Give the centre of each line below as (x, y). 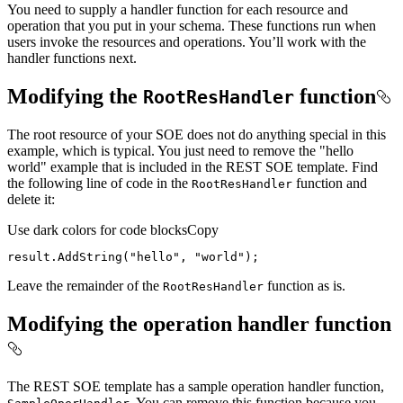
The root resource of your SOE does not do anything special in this (197, 135)
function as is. (304, 286)
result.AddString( (68, 257)
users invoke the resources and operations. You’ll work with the (187, 42)
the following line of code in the (99, 184)
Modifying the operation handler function (199, 324)
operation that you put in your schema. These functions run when (192, 26)
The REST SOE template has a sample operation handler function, (196, 386)
